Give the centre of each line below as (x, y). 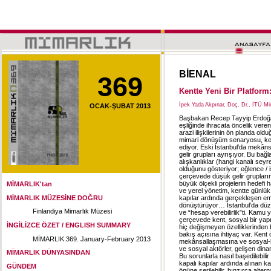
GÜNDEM (21, 266)
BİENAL (198, 74)
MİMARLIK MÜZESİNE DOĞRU (55, 198)
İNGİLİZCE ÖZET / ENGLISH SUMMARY (69, 225)
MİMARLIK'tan (29, 184)
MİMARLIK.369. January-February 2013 (92, 239)
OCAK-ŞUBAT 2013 (120, 106)
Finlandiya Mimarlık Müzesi (72, 211)
